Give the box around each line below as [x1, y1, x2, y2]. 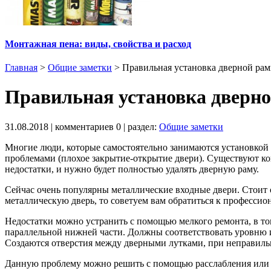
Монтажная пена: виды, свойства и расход [5, 38, 191, 49]
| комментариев [48, 121, 116, 132]
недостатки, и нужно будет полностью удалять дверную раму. [5, 163, 259, 174]
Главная [5, 62, 38, 73]
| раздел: [121, 121, 159, 132]
